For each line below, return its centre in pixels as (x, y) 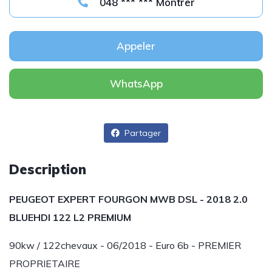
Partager (141, 133)
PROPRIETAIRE (45, 263)
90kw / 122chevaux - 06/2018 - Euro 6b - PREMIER (125, 245)
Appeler (136, 46)
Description (48, 169)
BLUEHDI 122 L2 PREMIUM (70, 217)
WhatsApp (136, 83)
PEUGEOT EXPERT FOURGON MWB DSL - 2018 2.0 (128, 199)
